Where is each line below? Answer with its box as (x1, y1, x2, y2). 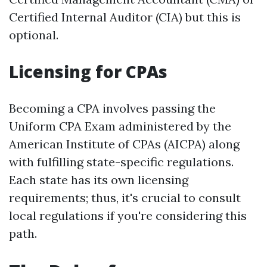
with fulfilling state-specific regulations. (9, 154, 234, 169)
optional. (9, 27, 58, 42)
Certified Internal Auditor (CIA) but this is (9, 10, 241, 24)
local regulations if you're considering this (9, 208, 247, 223)
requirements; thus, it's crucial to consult (9, 190, 241, 205)
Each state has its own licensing (9, 172, 188, 187)
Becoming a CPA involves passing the (9, 101, 216, 116)
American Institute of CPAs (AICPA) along (9, 136, 240, 151)
